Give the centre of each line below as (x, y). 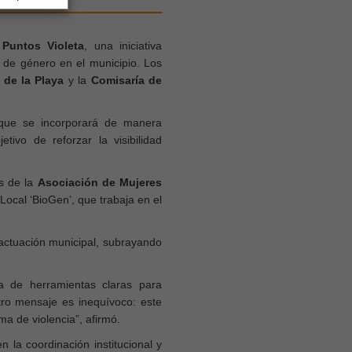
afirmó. (101, 319)
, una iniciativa (123, 46)
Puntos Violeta (44, 46)
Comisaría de (126, 81)
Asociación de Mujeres (100, 183)
